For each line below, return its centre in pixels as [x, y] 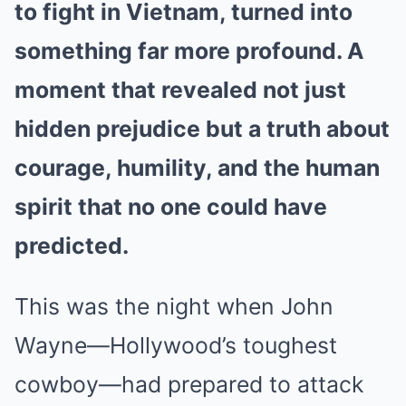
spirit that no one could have [171, 206]
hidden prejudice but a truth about [202, 128]
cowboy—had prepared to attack [189, 384]
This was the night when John [174, 306]
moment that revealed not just [180, 89]
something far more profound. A [189, 50]
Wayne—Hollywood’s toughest [176, 345]
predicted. [72, 245]
